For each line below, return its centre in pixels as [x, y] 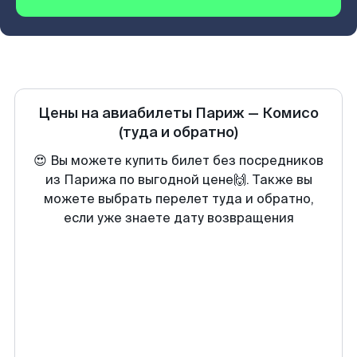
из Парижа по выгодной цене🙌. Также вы [178, 180]
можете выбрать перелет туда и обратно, [178, 199]
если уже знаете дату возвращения [178, 218]
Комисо [290, 113]
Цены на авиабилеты [117, 113]
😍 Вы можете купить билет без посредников [178, 161]
